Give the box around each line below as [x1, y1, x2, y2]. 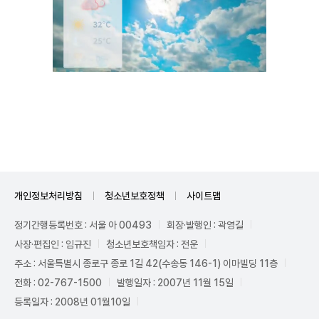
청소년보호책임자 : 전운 [106, 238, 198, 250]
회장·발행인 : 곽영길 [167, 219, 244, 231]
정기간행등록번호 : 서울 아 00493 [14, 219, 152, 231]
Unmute [217, 105, 249, 116]
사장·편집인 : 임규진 [14, 238, 91, 250]
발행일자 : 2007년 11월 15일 [117, 276, 234, 288]
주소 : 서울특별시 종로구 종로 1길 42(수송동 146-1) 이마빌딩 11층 [14, 257, 278, 269]
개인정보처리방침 [14, 189, 83, 202]
